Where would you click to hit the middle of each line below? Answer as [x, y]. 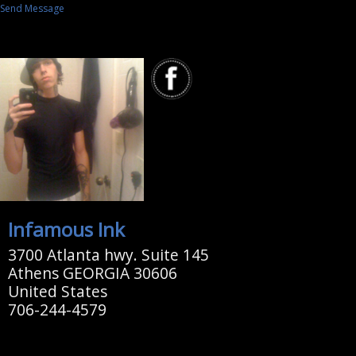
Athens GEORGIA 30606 [92, 273]
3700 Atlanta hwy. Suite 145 [108, 255]
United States [57, 292]
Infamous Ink [66, 230]
